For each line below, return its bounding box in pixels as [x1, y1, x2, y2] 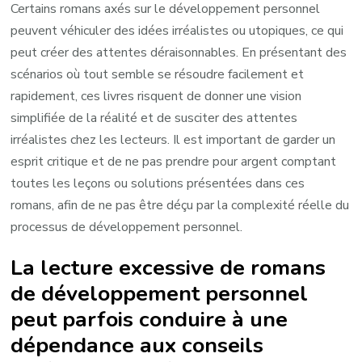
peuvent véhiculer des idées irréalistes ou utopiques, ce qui [11, 22, 344, 40]
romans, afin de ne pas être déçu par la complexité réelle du [11, 196, 350, 215]
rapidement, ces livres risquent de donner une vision [11, 87, 302, 106]
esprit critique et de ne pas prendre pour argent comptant [11, 153, 337, 171]
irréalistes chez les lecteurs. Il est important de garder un [11, 131, 336, 149]
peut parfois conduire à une [11, 305, 288, 335]
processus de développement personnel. [11, 218, 243, 237]
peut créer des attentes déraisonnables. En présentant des [11, 44, 347, 62]
